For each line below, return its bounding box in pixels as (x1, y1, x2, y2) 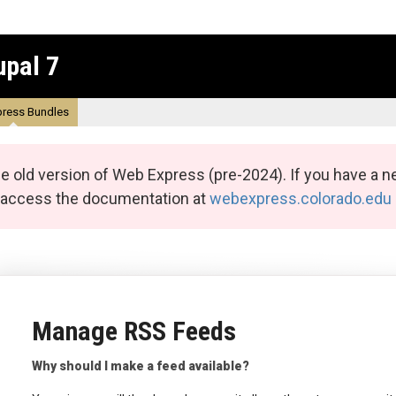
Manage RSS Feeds (31, 315, 236, 346)
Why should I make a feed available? (31, 358, 249, 373)
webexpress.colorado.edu (209, 188, 392, 208)
